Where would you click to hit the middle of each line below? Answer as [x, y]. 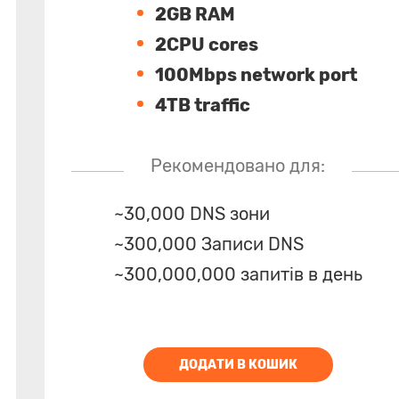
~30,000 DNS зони [191, 214]
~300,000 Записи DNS [208, 244]
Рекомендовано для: [238, 166]
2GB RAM [195, 14]
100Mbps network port [256, 75]
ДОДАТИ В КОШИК [238, 365]
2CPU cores [206, 45]
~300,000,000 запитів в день [238, 274]
